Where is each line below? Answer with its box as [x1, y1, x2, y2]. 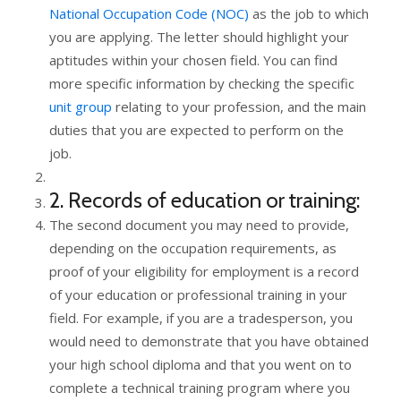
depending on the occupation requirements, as [49, 238, 337, 257]
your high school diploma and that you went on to [49, 354, 352, 373]
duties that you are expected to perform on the [49, 120, 344, 139]
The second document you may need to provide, [49, 215, 349, 234]
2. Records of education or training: [49, 186, 360, 213]
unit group [49, 97, 112, 115]
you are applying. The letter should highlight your [49, 27, 349, 46]
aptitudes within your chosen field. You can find [49, 50, 337, 69]
